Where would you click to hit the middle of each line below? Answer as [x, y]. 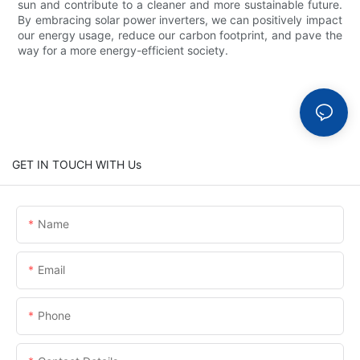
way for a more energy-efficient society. [123, 51]
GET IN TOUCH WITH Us [77, 164]
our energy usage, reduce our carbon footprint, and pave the [180, 35]
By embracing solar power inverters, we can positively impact [180, 20]
